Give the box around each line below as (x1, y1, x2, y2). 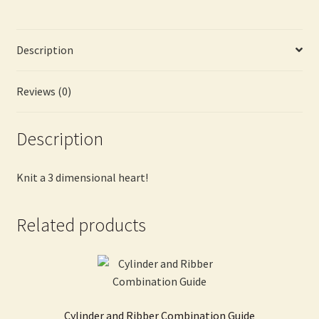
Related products (16, 213, 146, 236)
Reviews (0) (16, 83, 71, 98)
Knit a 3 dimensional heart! (16, 170, 148, 185)
